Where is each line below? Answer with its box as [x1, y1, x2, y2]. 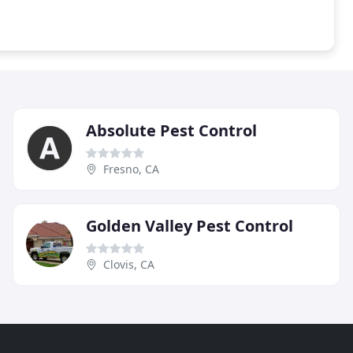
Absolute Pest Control [86, 119, 257, 141]
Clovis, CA [103, 256, 154, 272]
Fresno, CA [103, 161, 159, 176]
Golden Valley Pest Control [86, 214, 293, 236]
